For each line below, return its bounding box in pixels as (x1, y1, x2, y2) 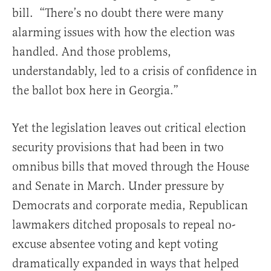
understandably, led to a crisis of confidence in (12, 64, 257, 79)
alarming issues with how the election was (12, 25, 235, 41)
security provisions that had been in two (12, 140, 224, 155)
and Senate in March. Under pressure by (12, 178, 224, 194)
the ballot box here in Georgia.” (12, 83, 178, 99)
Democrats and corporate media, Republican (12, 198, 248, 214)
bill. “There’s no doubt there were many (12, 5, 223, 21)
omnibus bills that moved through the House (12, 159, 249, 175)
